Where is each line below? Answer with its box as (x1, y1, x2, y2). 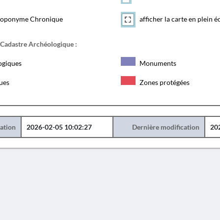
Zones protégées (137, 78, 190, 86)
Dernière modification (132, 123, 199, 131)
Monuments (137, 59, 176, 67)
